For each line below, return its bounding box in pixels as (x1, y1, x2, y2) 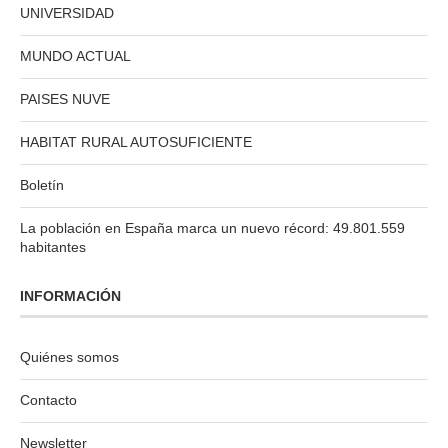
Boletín (20, 176, 64, 193)
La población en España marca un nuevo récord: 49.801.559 (20, 219, 405, 236)
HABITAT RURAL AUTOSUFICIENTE (20, 133, 252, 150)
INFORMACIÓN (20, 287, 121, 304)
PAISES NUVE (20, 90, 110, 107)
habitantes (20, 238, 86, 255)
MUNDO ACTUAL (20, 47, 131, 64)
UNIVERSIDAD (20, 4, 114, 21)
